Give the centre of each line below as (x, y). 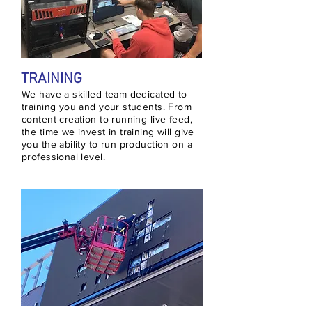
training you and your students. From (107, 107)
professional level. (63, 157)
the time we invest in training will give (108, 132)
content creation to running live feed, (107, 119)
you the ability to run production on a (107, 144)
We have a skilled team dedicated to (104, 94)
